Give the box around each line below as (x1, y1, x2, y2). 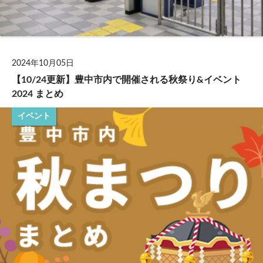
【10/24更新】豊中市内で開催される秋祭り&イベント (12, 75, 241, 85)
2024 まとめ (12, 89, 63, 99)
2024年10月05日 (12, 59, 74, 68)
